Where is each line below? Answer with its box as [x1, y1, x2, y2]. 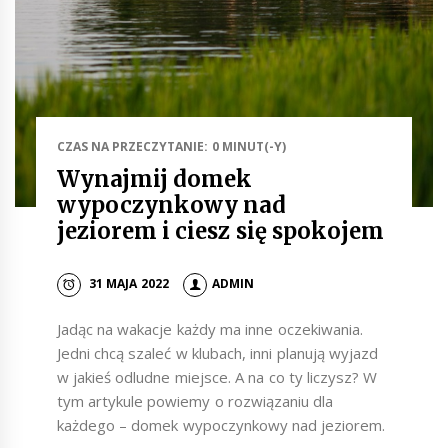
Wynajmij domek [56, 165, 253, 193]
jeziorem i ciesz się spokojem [56, 217, 384, 245]
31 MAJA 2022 [89, 275, 169, 293]
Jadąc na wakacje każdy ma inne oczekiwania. [56, 318, 363, 339]
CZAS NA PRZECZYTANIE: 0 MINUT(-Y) [56, 138, 286, 155]
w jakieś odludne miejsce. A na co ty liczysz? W [56, 366, 378, 387]
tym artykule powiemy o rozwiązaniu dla [56, 390, 334, 411]
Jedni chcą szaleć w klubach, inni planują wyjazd [56, 342, 378, 363]
